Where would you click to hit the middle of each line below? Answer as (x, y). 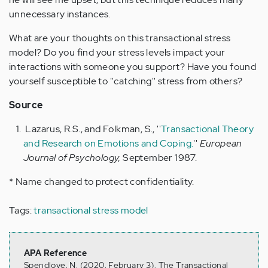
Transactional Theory (207, 129)
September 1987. (160, 157)
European (221, 143)
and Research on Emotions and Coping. (109, 143)
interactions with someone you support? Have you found (133, 66)
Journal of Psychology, (73, 157)
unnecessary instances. (61, 14)
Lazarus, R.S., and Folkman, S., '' (92, 129)
